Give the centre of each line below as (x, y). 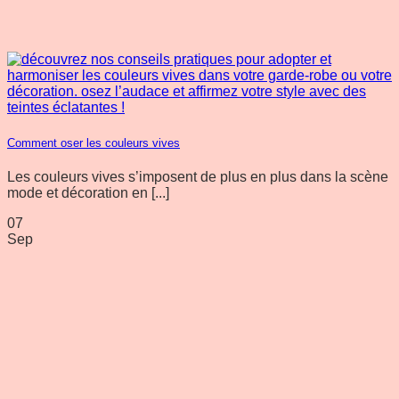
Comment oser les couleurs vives (94, 142)
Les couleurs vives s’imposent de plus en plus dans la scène (198, 176)
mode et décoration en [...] (88, 192)
